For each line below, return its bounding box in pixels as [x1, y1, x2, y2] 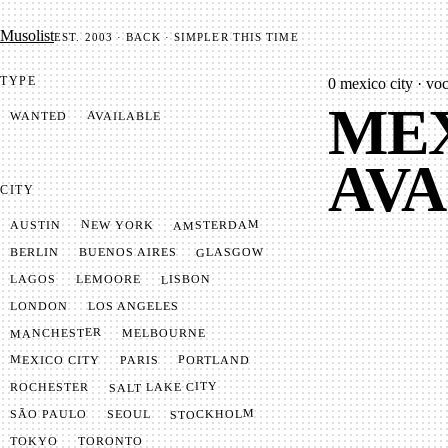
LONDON [9, 298, 68, 314]
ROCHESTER [9, 379, 89, 395]
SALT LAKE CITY [108, 378, 218, 396]
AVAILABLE [86, 108, 161, 124]
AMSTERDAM [173, 217, 261, 233]
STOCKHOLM [170, 406, 256, 422]
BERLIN [9, 244, 59, 260]
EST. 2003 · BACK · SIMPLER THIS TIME [54, 31, 299, 43]
